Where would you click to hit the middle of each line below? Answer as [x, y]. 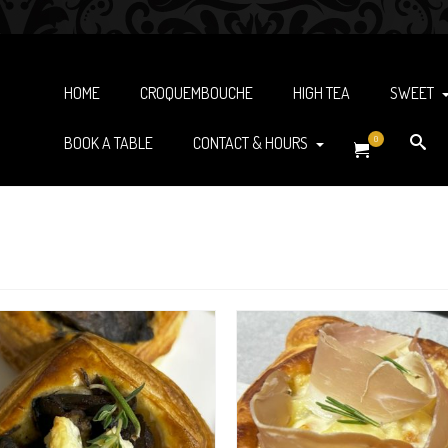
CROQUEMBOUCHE [196, 93]
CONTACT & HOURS [250, 143]
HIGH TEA [321, 93]
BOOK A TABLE [108, 143]
